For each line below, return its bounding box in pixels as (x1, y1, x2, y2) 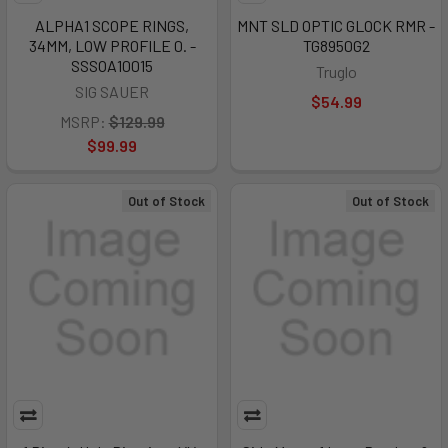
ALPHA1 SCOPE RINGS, (35, 16, 189, 35)
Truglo (315, 62, 357, 81)
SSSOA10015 (71, 56, 153, 75)
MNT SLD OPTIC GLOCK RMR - (237, 16, 435, 35)
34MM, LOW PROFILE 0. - (28, 36, 196, 55)
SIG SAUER (75, 82, 149, 101)
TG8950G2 (302, 36, 370, 55)
